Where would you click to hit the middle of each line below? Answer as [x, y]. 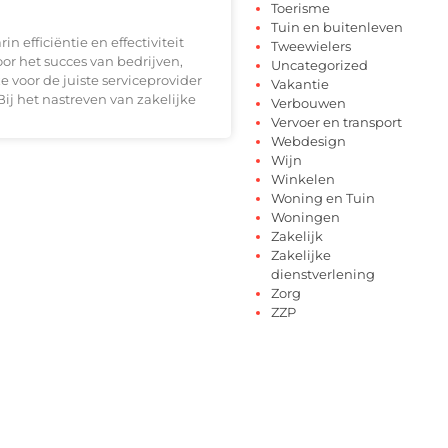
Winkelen [303, 178]
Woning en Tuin [323, 197]
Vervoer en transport [336, 121]
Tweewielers [311, 45]
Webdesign [308, 140]
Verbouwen [308, 102]
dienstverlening [323, 273]
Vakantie [300, 83]
